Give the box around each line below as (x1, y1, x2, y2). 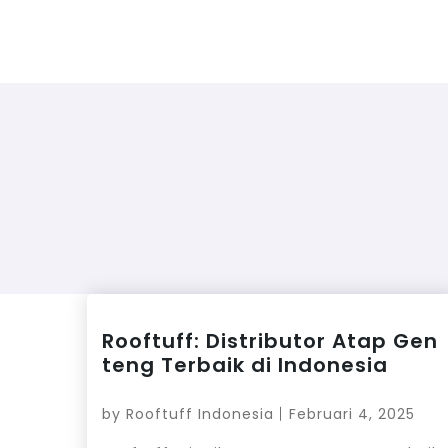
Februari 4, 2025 (289, 403, 415, 424)
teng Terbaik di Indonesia (102, 350, 388, 379)
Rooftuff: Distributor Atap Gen (102, 326, 438, 355)
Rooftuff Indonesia (126, 403, 274, 424)
